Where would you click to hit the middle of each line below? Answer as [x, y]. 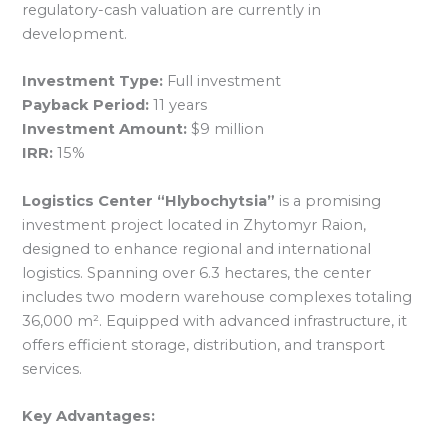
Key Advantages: [89, 416]
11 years [178, 105]
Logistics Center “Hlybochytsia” [149, 200]
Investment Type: [93, 81]
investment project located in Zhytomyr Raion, [194, 224]
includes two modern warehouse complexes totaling [217, 296]
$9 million [226, 129]
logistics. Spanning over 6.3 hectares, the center [197, 272]
